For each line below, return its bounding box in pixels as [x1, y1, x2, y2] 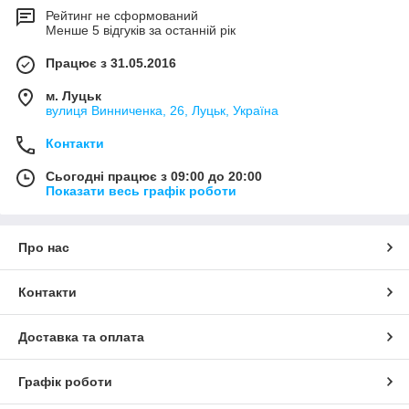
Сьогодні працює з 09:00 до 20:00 [46, 169, 262, 184]
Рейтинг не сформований [46, 8, 198, 24]
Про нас [18, 240, 69, 256]
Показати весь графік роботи [46, 184, 236, 199]
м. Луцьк [46, 89, 101, 104]
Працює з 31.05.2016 [46, 56, 176, 71]
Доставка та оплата [18, 330, 144, 345]
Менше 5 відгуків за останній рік [46, 23, 236, 38]
